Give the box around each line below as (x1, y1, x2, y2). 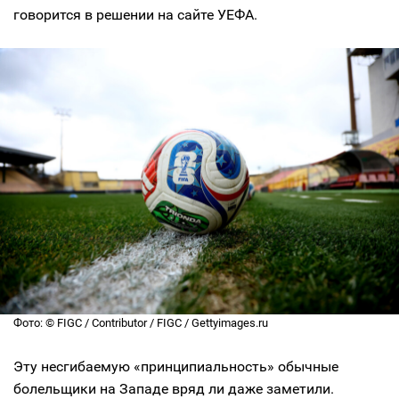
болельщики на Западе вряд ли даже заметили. (13, 379, 334, 397)
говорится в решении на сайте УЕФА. (13, 6, 257, 23)
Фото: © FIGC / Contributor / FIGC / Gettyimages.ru (13, 315, 268, 330)
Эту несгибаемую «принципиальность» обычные (13, 357, 338, 375)
